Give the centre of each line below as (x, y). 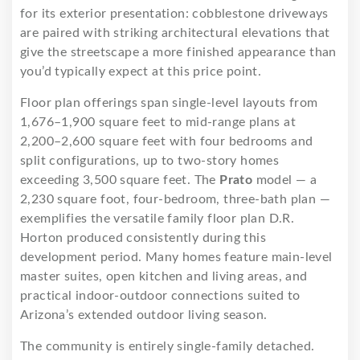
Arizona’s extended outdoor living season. (144, 315)
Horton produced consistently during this (143, 237)
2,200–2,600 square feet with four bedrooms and (167, 141)
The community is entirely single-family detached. (168, 346)
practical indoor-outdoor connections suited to (160, 295)
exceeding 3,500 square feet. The (120, 180)
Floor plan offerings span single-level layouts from (169, 102)
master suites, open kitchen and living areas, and (164, 276)
